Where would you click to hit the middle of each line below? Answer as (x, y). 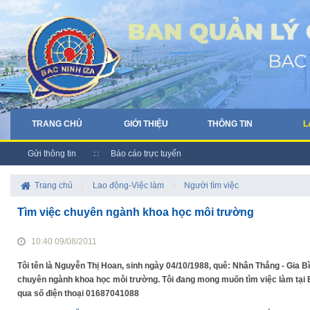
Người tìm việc (211, 186)
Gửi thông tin (52, 154)
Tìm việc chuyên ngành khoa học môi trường (136, 212)
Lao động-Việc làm (128, 186)
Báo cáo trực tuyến (146, 154)
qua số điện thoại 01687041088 (78, 294)
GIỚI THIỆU (146, 124)
